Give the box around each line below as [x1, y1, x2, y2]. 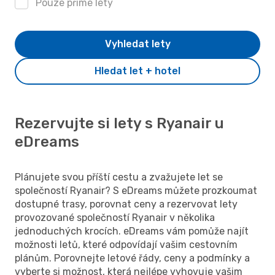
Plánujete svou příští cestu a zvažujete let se [15, 171, 223, 183]
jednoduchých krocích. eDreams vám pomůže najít [15, 225, 249, 237]
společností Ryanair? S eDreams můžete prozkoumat [15, 184, 257, 196]
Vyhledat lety [104, 37, 171, 50]
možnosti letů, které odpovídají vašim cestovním [15, 238, 238, 250]
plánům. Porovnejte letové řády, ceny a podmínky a [15, 252, 250, 264]
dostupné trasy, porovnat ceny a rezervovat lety [15, 198, 238, 210]
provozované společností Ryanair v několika [15, 211, 215, 223]
